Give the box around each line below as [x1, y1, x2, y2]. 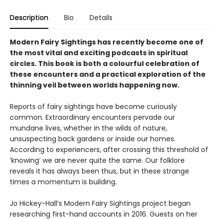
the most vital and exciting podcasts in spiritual [10, 48, 188, 58]
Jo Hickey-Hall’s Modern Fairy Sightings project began [10, 198, 191, 208]
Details [89, 13, 112, 22]
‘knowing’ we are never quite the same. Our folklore [10, 155, 185, 165]
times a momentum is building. [10, 177, 117, 187]
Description [10, 13, 48, 22]
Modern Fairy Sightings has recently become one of [10, 37, 203, 47]
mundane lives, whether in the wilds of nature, [10, 123, 167, 133]
